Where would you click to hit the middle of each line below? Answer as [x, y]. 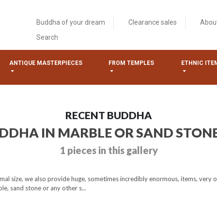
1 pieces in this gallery [108, 150]
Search [47, 37]
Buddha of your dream [71, 22]
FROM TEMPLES [131, 63]
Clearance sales [153, 22]
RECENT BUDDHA [108, 115]
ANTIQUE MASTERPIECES [46, 63]
